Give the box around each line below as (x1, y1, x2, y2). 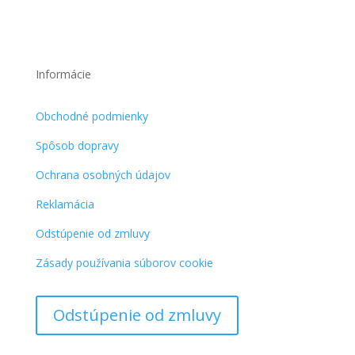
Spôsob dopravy (35, 137, 119, 153)
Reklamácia (35, 196, 94, 212)
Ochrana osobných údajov (35, 166, 170, 182)
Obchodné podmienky (35, 108, 148, 124)
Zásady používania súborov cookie (35, 254, 213, 270)
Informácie (35, 66, 91, 82)
